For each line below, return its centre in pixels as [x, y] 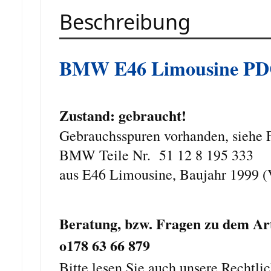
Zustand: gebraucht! [123, 115]
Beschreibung [125, 21]
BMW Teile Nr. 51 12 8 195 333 [156, 155]
